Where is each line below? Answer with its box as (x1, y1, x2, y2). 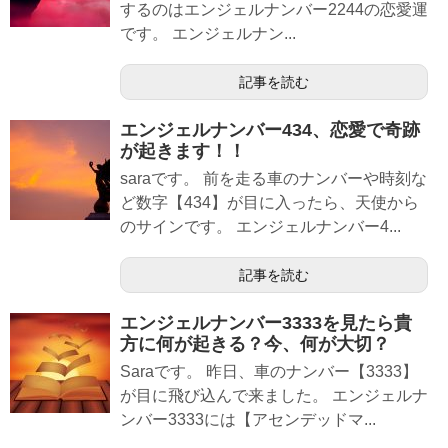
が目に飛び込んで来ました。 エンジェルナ (120, 387, 428, 404)
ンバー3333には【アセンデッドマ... (120, 411, 376, 428)
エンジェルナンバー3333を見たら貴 (120, 313, 412, 333)
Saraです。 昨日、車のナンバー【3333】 (120, 363, 418, 380)
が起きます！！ (120, 141, 246, 161)
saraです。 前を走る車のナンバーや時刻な (120, 170, 427, 187)
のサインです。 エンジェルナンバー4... (120, 218, 401, 235)
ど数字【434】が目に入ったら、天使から (120, 194, 419, 211)
